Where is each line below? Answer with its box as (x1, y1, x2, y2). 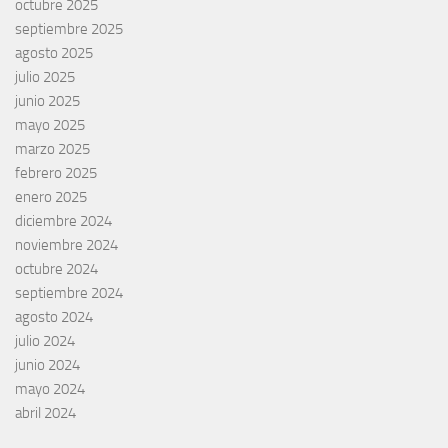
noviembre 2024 (15, 235, 118, 254)
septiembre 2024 (15, 283, 123, 302)
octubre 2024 (15, 259, 98, 278)
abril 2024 (15, 403, 76, 422)
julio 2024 (15, 331, 75, 350)
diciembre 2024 (15, 211, 112, 230)
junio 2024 (15, 355, 80, 374)
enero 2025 (15, 187, 87, 206)
